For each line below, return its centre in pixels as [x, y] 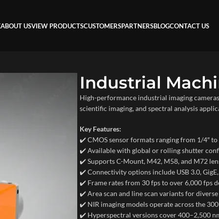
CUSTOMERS [103, 26]
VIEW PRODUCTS [58, 26]
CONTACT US [190, 26]
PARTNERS [138, 26]
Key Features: [100, 129]
